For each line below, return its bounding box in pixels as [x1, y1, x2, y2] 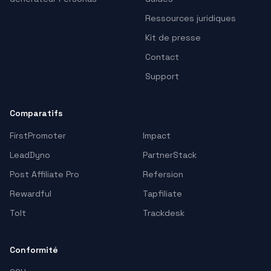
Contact [145, 51, 179, 63]
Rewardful [10, 188, 51, 200]
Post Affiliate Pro [10, 169, 79, 180]
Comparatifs [10, 108, 63, 119]
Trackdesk [143, 207, 184, 219]
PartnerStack [143, 149, 197, 161]
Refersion [143, 169, 183, 180]
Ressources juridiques [145, 13, 236, 24]
